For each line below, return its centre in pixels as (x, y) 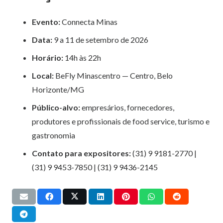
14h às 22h (82, 57)
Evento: (46, 21)
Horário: (48, 57)
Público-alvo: (56, 107)
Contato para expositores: (81, 153)
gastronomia (54, 135)
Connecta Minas (89, 21)
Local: (43, 75)
